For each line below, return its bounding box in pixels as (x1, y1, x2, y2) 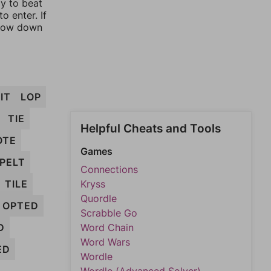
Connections (80, 163, 138, 175)
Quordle (80, 192, 117, 204)
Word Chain (80, 221, 134, 233)
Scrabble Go (80, 207, 137, 219)
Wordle (80, 250, 113, 263)
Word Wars (80, 236, 130, 248)
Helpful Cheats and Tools (80, 122, 221, 135)
